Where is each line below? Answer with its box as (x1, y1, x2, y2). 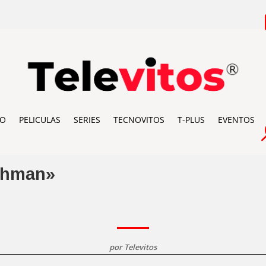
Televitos (124, 242, 157, 253)
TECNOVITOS (113, 113, 164, 125)
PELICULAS (18, 113, 61, 125)
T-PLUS (177, 113, 205, 125)
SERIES (73, 113, 100, 125)
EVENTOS (217, 113, 255, 125)
